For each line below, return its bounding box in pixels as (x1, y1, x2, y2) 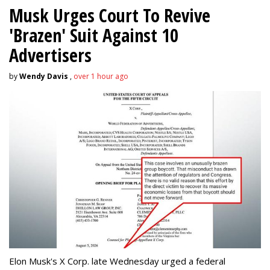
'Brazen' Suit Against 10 (9, 22, 178, 48)
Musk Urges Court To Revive (9, 2, 210, 28)
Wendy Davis (19, 71, 68, 81)
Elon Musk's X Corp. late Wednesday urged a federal (9, 254, 225, 267)
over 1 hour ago (74, 71, 128, 81)
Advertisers (9, 42, 92, 67)
